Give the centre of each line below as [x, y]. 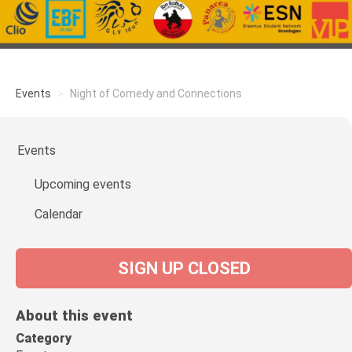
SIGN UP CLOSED [184, 268]
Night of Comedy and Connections [156, 93]
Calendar [59, 214]
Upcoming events [83, 184]
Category [44, 338]
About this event [74, 315]
